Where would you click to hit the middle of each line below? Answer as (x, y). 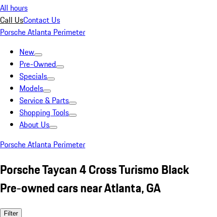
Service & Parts (44, 100)
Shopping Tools (44, 112)
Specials (33, 76)
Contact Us (42, 20)
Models (31, 88)
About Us (34, 124)
